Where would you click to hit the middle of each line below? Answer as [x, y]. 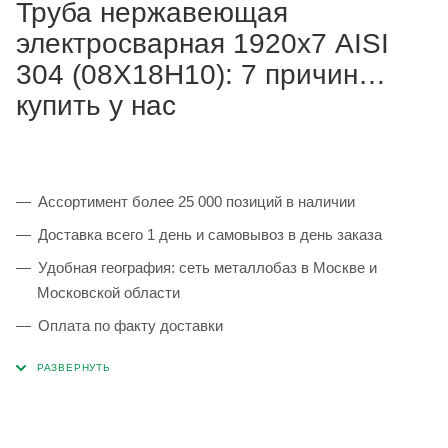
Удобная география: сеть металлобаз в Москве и [207, 268]
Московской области [108, 293]
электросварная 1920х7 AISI [202, 44]
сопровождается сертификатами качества [182, 384]
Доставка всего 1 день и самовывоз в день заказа [210, 235]
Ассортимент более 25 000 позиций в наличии [196, 202]
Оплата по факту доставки [130, 326]
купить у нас [96, 106]
